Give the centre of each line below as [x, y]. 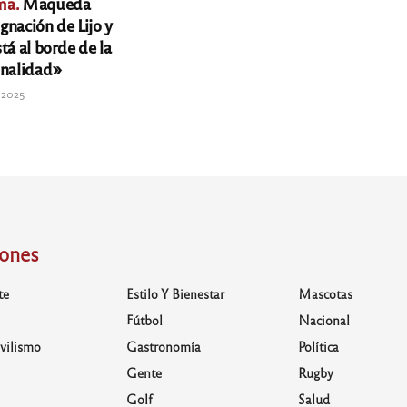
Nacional [324, 320]
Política [319, 347]
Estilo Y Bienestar [175, 294]
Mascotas [326, 294]
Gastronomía [163, 347]
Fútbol [144, 320]
